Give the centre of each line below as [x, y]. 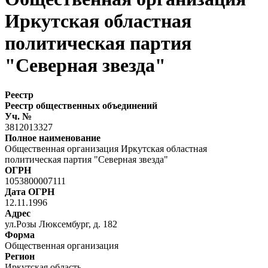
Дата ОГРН [30, 191]
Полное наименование [53, 138]
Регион [20, 256]
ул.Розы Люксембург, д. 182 [61, 224]
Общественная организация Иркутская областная [106, 148]
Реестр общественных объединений [81, 105]
